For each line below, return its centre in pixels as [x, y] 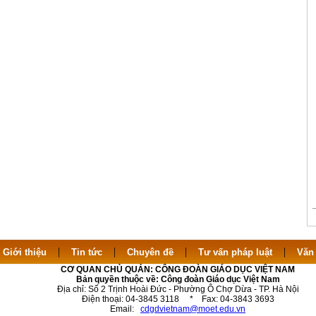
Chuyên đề [150, 252]
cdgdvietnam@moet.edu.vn [193, 309]
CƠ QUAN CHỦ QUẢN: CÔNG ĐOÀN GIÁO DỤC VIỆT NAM [178, 269]
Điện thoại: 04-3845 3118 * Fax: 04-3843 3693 [178, 299]
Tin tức [86, 252]
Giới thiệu [24, 252]
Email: [125, 309]
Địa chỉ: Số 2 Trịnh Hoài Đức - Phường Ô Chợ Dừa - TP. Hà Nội [178, 289]
